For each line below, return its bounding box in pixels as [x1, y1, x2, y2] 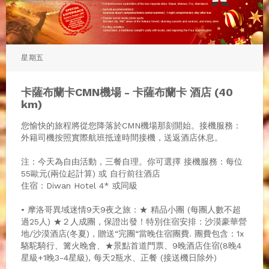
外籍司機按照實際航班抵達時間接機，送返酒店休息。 [21, 132, 223, 142]
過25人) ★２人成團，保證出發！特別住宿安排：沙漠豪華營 [21, 216, 247, 226]
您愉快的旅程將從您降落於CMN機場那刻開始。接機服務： [21, 120, 241, 130]
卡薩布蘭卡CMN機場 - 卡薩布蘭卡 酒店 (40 [21, 85, 233, 98]
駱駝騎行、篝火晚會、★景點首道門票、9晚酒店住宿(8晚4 [21, 240, 241, 250]
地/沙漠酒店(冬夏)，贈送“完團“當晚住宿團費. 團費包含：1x [21, 228, 244, 238]
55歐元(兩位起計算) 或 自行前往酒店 [21, 168, 160, 178]
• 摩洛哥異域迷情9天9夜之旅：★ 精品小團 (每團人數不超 [21, 204, 241, 214]
